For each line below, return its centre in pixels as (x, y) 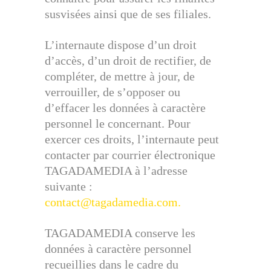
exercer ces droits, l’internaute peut (132, 139)
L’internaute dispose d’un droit (121, 45)
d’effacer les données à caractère (125, 108)
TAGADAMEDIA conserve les (120, 233)
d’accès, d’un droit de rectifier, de (128, 60)
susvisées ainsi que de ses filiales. (128, 14)
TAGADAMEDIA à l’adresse (116, 171)
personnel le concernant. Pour (118, 123)
